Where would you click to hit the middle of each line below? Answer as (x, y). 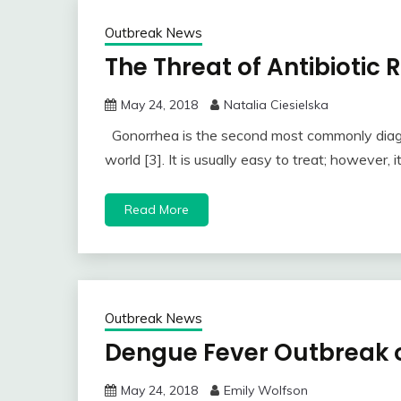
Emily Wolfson (266, 391)
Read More (157, 210)
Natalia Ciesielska (276, 105)
